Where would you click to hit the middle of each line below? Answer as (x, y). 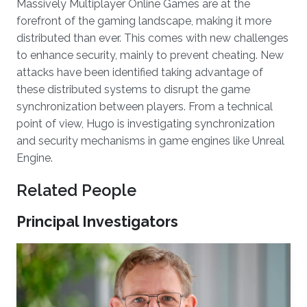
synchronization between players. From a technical (145, 107)
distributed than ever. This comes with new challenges (152, 38)
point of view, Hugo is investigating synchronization (146, 124)
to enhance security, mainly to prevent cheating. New (150, 55)
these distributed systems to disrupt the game (133, 89)
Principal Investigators (97, 222)
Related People (76, 190)
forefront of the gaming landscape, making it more (144, 21)
